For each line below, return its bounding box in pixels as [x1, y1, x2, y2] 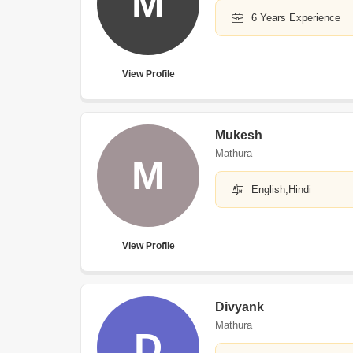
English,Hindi [251, 184, 311, 195]
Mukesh [215, 128, 262, 142]
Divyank [215, 300, 264, 314]
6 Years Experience [251, 12, 340, 24]
